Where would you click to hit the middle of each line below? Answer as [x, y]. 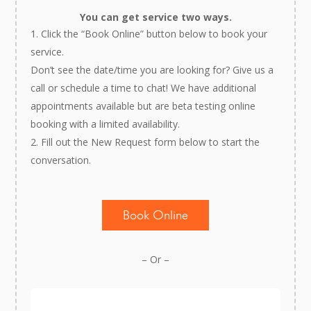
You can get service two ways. [155, 17]
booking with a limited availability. [106, 124]
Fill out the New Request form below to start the [151, 142]
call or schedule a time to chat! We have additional [144, 88]
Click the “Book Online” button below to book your [154, 34]
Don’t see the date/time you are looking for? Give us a [152, 70]
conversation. [61, 160]
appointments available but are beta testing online [143, 106]
